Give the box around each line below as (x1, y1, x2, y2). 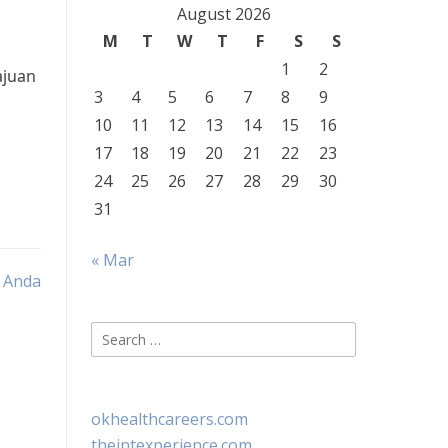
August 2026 (176, 3, 271, 25)
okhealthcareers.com (91, 408, 248, 430)
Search (90, 322, 141, 344)
